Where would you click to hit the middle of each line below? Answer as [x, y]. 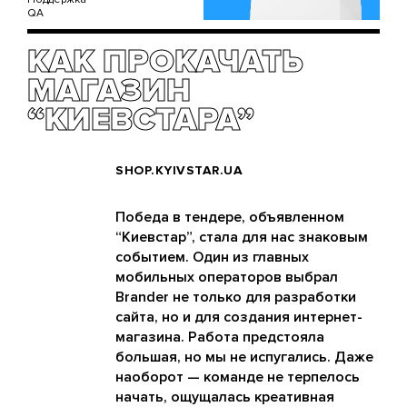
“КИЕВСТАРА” [141, 120]
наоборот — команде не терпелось [238, 377]
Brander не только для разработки [236, 298]
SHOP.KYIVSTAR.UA [179, 171]
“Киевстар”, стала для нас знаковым [242, 238]
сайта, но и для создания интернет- [239, 318]
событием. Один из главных [212, 258]
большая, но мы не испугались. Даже [244, 357]
